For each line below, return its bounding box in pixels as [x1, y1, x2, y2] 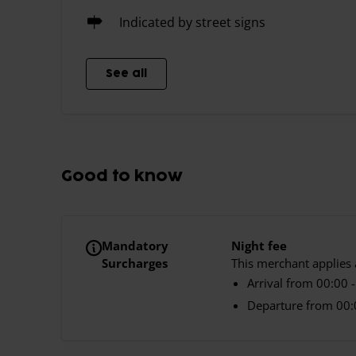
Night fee [230, 238, 287, 253]
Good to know [61, 168, 183, 184]
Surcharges [102, 255, 168, 271]
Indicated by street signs [119, 14, 265, 31]
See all [106, 68, 147, 79]
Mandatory [102, 238, 168, 253]
